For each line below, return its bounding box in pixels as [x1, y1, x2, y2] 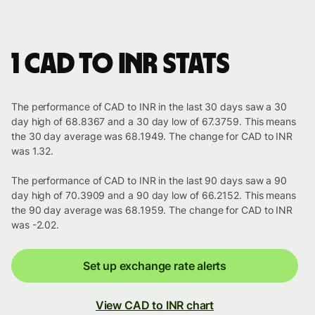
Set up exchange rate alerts [82, 259, 227, 274]
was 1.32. [11, 145, 54, 157]
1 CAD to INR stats [11, 51, 230, 79]
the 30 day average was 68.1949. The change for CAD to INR [11, 130, 293, 143]
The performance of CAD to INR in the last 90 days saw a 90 [11, 174, 288, 187]
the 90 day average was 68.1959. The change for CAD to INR [11, 204, 293, 217]
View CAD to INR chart [95, 298, 214, 313]
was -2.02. [11, 219, 60, 231]
